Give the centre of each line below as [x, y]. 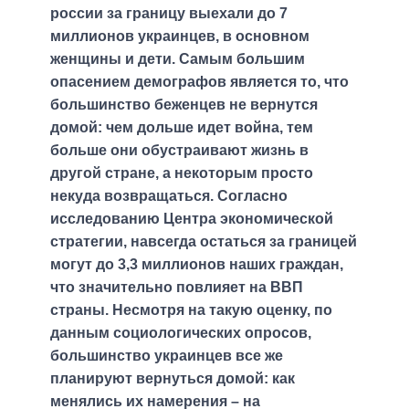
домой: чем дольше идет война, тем [182, 127]
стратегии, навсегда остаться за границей [204, 241]
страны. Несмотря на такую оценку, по [191, 309]
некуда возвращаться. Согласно [169, 195]
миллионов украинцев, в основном [180, 36]
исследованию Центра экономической [192, 218]
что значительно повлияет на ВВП [177, 287]
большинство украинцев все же [167, 355]
